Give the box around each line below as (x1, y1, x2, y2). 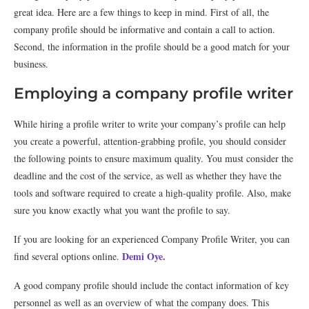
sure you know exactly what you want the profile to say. (14, 203, 230, 217)
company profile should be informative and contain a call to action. (14, 23, 275, 36)
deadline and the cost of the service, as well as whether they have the (14, 169, 281, 182)
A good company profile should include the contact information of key (14, 279, 289, 292)
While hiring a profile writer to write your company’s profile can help (14, 117, 286, 130)
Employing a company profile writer (14, 84, 293, 103)
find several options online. (14, 250, 119, 263)
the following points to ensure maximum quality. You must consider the (14, 152, 293, 165)
